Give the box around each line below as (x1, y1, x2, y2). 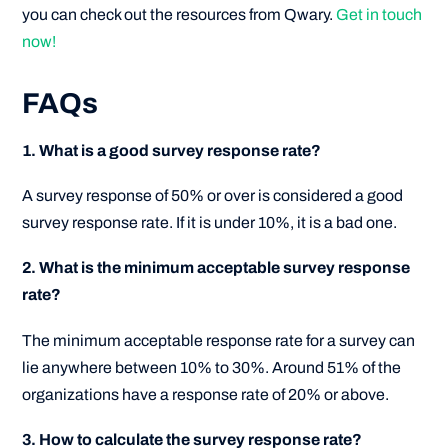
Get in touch (336, 5, 423, 23)
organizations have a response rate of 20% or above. (22, 385, 390, 403)
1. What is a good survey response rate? (22, 141, 322, 159)
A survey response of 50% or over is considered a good (22, 187, 404, 205)
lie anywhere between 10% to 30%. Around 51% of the (22, 358, 402, 376)
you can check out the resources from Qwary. (22, 5, 337, 23)
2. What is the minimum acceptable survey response (22, 259, 411, 277)
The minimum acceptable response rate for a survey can (22, 331, 416, 349)
